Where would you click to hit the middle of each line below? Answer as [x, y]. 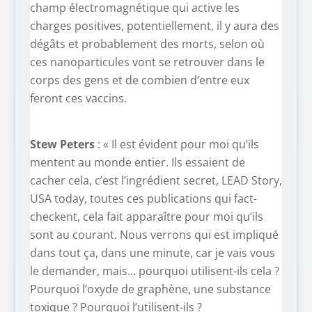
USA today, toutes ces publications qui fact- [143, 199]
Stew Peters [62, 145]
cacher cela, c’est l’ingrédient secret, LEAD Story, [156, 181]
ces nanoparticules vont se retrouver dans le [147, 62]
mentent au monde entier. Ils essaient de [137, 163]
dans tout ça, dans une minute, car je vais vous [152, 253]
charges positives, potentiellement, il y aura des [154, 26]
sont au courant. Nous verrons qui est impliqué [154, 235]
